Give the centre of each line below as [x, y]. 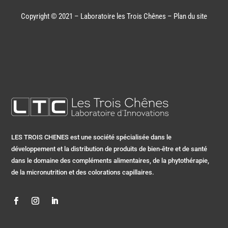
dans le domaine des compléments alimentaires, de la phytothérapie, [110, 160]
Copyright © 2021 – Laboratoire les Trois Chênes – [97, 16]
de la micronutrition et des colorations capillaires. [83, 172]
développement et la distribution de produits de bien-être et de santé [109, 149]
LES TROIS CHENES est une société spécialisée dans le [92, 137]
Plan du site [190, 16]
